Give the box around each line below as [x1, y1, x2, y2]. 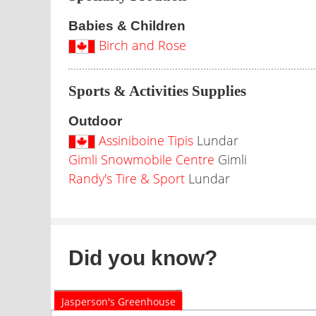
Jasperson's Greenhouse [61, 295, 176, 308]
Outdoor [68, 114, 122, 128]
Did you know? [68, 246, 217, 269]
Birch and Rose [99, 37, 186, 54]
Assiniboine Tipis [99, 132, 193, 149]
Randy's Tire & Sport [68, 170, 185, 187]
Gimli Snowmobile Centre [68, 151, 214, 168]
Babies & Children [68, 18, 186, 33]
